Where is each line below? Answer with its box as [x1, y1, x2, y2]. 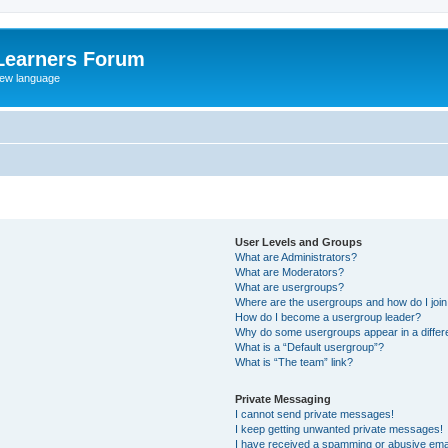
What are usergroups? [235, 280, 345, 293]
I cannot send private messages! [235, 407, 395, 420]
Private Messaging [235, 392, 332, 405]
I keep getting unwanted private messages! [235, 422, 444, 435]
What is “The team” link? [235, 355, 354, 368]
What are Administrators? [235, 250, 358, 263]
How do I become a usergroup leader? [235, 310, 422, 323]
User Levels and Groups [235, 235, 363, 248]
